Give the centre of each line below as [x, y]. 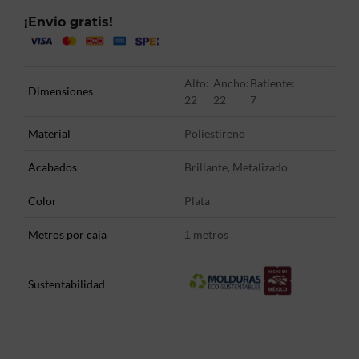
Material [49, 134]
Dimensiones [61, 91]
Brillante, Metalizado [236, 167]
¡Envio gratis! [69, 22]
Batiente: [272, 83]
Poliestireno [215, 134]
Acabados [52, 167]
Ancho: [231, 83]
